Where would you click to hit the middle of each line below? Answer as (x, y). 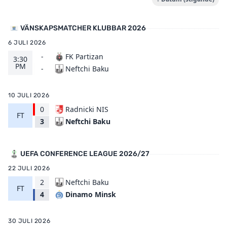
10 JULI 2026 (29, 95)
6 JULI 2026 (27, 43)
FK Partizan (84, 56)
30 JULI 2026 (29, 221)
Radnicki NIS (87, 109)
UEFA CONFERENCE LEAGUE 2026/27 (85, 154)
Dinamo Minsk (91, 194)
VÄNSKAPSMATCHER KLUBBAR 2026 (83, 28)
